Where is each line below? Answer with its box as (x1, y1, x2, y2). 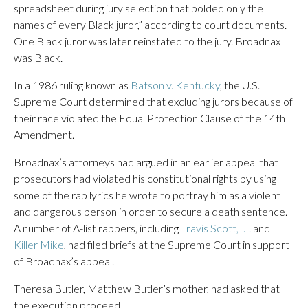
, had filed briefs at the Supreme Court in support (64, 238, 289, 251)
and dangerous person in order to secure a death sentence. (14, 205, 287, 218)
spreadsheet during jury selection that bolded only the (14, 1, 263, 14)
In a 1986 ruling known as (14, 78, 131, 91)
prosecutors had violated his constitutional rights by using (14, 172, 276, 185)
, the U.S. (220, 78, 260, 91)
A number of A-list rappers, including (14, 221, 181, 234)
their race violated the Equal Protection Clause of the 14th (14, 111, 285, 124)
